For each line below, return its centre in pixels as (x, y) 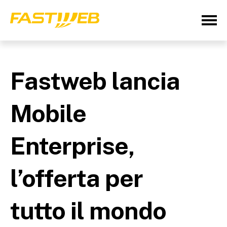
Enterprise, (72, 146)
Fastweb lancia (95, 81)
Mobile (48, 113)
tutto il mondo (88, 211)
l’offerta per (77, 178)
